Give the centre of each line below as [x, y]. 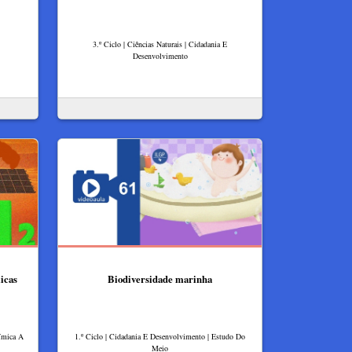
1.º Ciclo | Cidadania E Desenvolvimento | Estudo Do [160, 337]
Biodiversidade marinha [160, 279]
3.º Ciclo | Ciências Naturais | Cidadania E [160, 44]
